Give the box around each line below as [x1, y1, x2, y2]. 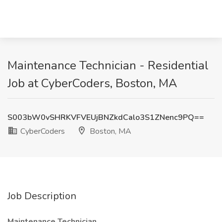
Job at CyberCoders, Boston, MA [7, 75, 177, 91]
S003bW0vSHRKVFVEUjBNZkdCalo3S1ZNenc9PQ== [7, 112, 204, 123]
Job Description [7, 189, 76, 203]
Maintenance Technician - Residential [7, 57, 209, 73]
